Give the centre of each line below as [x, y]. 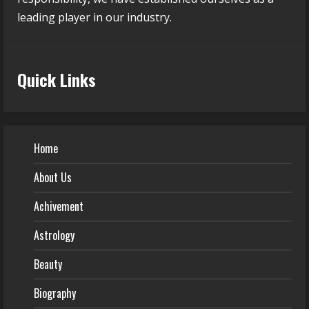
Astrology [54, 235]
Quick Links [57, 79]
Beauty [48, 264]
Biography [55, 293]
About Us [53, 177]
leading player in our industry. [94, 17]
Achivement [59, 206]
